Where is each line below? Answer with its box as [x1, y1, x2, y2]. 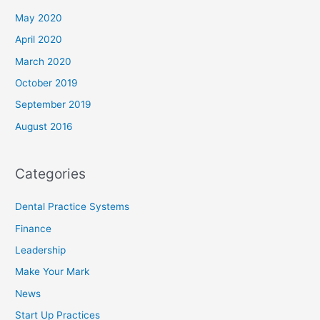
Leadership [15, 244, 66, 256]
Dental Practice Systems [15, 201, 130, 213]
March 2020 [15, 55, 72, 67]
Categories [15, 165, 86, 183]
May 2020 [15, 11, 63, 24]
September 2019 [15, 99, 92, 111]
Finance [15, 222, 52, 234]
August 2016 [15, 120, 74, 132]
